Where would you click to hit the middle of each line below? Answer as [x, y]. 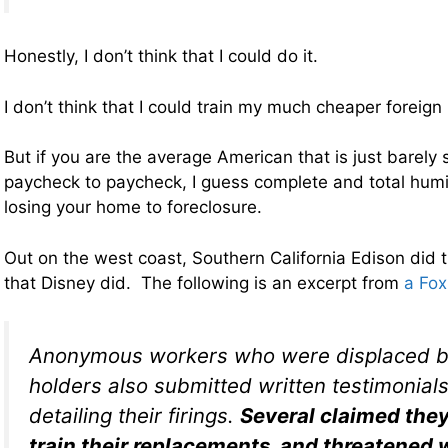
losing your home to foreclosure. [133, 207]
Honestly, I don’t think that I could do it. [161, 56]
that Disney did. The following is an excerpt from [204, 282]
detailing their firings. [134, 415]
